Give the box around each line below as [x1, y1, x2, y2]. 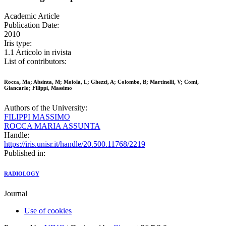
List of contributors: [4, 57, 67, 66]
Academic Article [4, 12, 60, 21]
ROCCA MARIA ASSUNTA [4, 122, 100, 131]
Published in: [4, 149, 45, 158]
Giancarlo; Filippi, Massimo [4, 85, 72, 91]
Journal [4, 189, 27, 198]
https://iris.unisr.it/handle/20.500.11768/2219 [4, 140, 145, 149]
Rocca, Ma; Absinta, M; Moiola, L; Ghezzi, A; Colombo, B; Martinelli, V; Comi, [4, 79, 199, 85]
